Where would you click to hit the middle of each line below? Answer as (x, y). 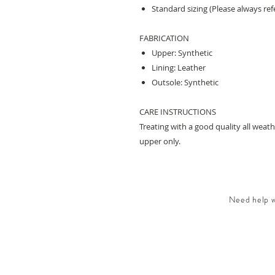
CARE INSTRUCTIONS (178, 112)
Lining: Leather (179, 68)
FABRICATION (164, 38)
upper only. (160, 141)
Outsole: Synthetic (185, 82)
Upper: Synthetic (182, 53)
